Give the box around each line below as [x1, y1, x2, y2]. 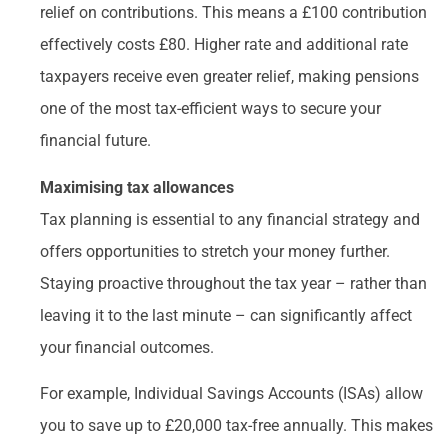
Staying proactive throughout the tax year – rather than [40, 273, 427, 293]
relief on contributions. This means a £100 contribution [40, 3, 427, 23]
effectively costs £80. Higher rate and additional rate [40, 35, 408, 55]
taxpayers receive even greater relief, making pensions [40, 67, 419, 87]
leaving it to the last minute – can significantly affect [40, 305, 412, 325]
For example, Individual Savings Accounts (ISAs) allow [40, 384, 423, 404]
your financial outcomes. [40, 337, 214, 357]
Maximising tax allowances [40, 177, 234, 197]
